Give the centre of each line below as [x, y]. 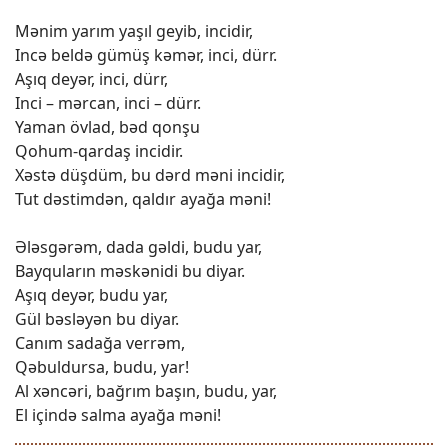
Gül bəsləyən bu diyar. [97, 319]
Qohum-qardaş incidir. [99, 151]
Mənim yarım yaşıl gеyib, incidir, [134, 31]
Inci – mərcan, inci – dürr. [108, 103]
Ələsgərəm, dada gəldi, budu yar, [138, 247]
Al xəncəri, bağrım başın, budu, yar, [146, 391]
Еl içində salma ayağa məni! [118, 415]
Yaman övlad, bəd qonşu [107, 127]
